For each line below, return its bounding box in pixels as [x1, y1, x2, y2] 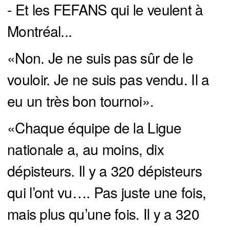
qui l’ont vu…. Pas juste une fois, [7, 181, 206, 202]
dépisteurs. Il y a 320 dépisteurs [7, 160, 202, 181]
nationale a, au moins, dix [7, 138, 164, 159]
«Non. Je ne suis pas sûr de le [7, 47, 193, 68]
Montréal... [7, 20, 72, 41]
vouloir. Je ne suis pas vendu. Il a [7, 68, 209, 89]
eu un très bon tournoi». [7, 90, 154, 111]
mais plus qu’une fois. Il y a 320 [7, 203, 199, 224]
